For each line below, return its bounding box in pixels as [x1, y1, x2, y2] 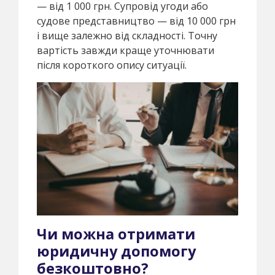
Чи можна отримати [37, 224, 195, 244]
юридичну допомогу [37, 241, 196, 261]
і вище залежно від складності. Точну [37, 28, 217, 42]
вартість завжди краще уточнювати [37, 43, 214, 57]
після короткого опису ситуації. [37, 58, 187, 72]
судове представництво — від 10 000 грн [37, 14, 236, 28]
